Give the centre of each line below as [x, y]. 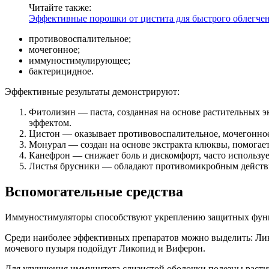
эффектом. [50, 122]
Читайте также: [60, 7]
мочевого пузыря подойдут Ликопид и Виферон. [105, 248]
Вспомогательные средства [94, 191]
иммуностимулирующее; [80, 60]
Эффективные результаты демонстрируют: [92, 91]
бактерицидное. [61, 71]
